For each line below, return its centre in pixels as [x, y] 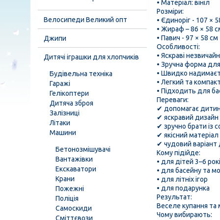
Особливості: [178, 47]
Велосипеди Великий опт [85, 20]
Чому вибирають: [184, 215]
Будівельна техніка [81, 74]
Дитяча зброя [71, 103]
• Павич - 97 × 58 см [187, 38]
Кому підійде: [179, 153]
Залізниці [65, 113]
